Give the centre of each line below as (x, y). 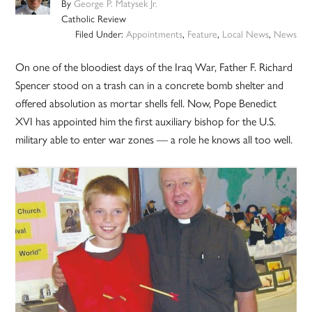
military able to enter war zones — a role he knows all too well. (154, 139)
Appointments (154, 34)
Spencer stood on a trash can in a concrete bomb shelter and (150, 85)
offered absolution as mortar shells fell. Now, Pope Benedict (146, 103)
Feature (202, 34)
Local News (245, 34)
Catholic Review (94, 18)
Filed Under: (100, 34)
